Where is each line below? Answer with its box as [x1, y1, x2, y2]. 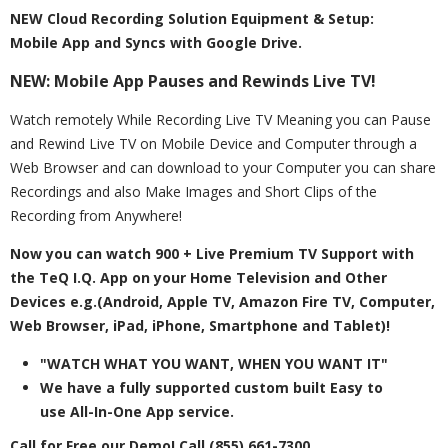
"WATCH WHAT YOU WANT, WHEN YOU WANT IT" [40, 354, 388, 373]
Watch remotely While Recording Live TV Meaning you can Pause [10, 110, 431, 129]
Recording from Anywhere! [10, 206, 182, 225]
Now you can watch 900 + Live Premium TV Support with [10, 244, 414, 263]
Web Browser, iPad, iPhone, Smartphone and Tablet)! [10, 316, 390, 335]
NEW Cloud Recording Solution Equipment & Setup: [10, 9, 374, 28]
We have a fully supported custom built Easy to [40, 378, 383, 397]
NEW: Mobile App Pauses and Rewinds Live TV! [10, 70, 376, 92]
